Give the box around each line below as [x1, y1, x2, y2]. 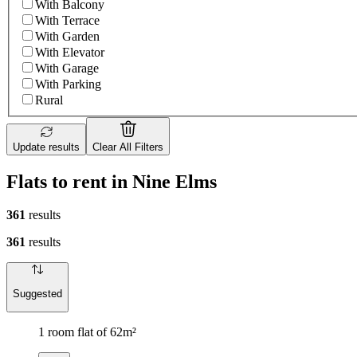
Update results [13, 140, 80, 153]
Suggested [13, 287, 62, 300]
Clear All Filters [92, 140, 163, 153]
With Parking [35, 76, 101, 91]
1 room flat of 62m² [38, 325, 136, 339]
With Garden [35, 29, 100, 43]
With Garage [35, 61, 99, 75]
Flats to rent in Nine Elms [6, 171, 217, 192]
